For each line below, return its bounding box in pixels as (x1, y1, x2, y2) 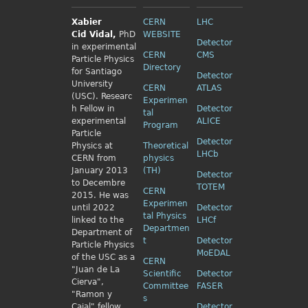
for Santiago (71, 67, 122, 76)
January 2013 (71, 166, 128, 175)
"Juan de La (71, 265, 120, 274)
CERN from (71, 153, 116, 163)
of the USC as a (71, 252, 135, 262)
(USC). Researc (71, 91, 133, 101)
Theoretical (142, 141, 188, 151)
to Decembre (71, 178, 125, 188)
